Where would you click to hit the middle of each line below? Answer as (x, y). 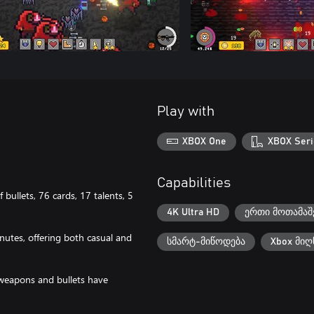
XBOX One (205, 141)
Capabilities (194, 183)
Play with (186, 111)
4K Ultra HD (193, 213)
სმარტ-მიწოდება (206, 241)
